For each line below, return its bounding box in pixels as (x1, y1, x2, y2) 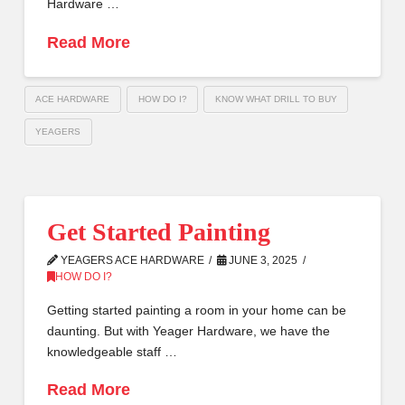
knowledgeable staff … (46, 344, 177, 360)
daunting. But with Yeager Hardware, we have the (46, 324, 330, 339)
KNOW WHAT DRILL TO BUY (214, 94, 337, 105)
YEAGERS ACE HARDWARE (57, 253, 204, 267)
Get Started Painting (46, 217, 270, 246)
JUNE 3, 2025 (226, 253, 298, 267)
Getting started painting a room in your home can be (46, 303, 346, 318)
